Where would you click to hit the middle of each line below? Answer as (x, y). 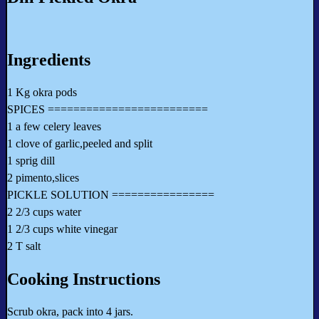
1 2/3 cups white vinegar (62, 229)
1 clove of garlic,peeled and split (80, 144)
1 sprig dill (31, 161)
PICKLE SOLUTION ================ (111, 195)
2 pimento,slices (43, 178)
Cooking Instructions (84, 279)
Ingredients (49, 60)
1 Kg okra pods (42, 93)
